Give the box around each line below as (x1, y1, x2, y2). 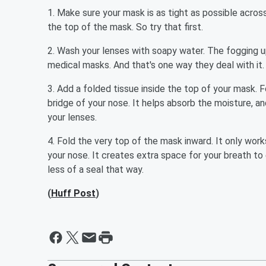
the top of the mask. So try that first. (47, 21, 203, 33)
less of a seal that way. (47, 164, 144, 175)
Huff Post (51, 188, 96, 199)
